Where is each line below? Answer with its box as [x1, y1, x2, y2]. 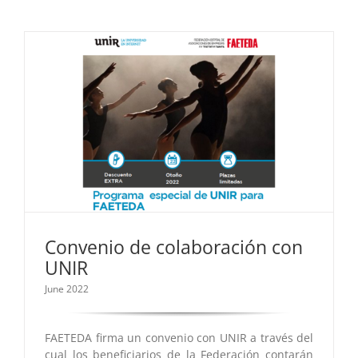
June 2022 [45, 282, 89, 296]
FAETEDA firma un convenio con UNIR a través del [45, 330, 313, 346]
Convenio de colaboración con [45, 234, 303, 261]
